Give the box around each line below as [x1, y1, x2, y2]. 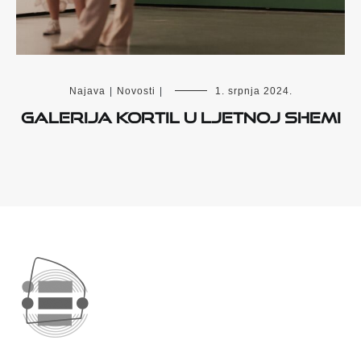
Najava [68, 85, 106, 98]
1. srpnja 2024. [214, 85, 293, 98]
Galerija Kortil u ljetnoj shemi [20, 102, 341, 127]
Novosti [116, 85, 156, 98]
